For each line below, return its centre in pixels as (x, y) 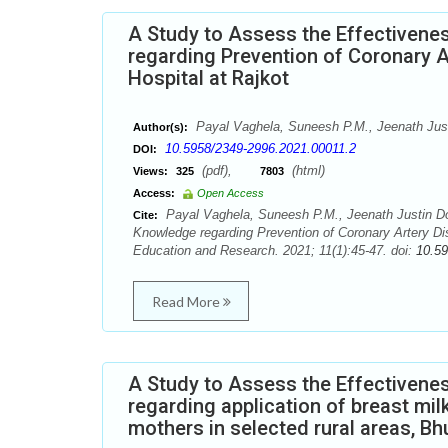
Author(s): (160, 127)
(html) (306, 170)
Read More (187, 301)
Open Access (230, 193)
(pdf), (229, 170)
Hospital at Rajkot (208, 78)
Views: (150, 171)
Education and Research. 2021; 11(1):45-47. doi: (274, 250)
